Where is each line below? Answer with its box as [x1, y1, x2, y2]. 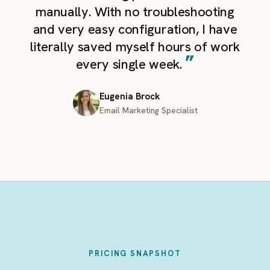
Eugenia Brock [99, 90, 160, 102]
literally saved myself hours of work [30, 38, 240, 55]
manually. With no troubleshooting [36, 3, 234, 20]
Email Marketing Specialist [99, 105, 198, 116]
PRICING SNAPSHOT [89, 248, 181, 259]
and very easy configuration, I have [33, 20, 237, 38]
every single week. [75, 55, 183, 73]
